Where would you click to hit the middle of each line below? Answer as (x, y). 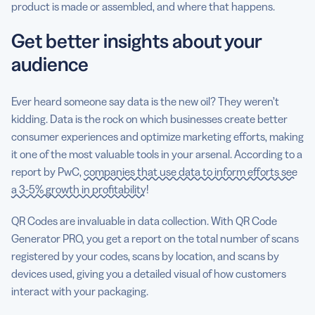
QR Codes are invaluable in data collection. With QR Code (144, 220)
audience (50, 64)
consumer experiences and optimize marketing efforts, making (157, 136)
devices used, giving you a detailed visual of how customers (149, 273)
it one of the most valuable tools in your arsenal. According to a (157, 154)
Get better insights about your (137, 40)
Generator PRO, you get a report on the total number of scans (155, 238)
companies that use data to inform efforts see (191, 171)
